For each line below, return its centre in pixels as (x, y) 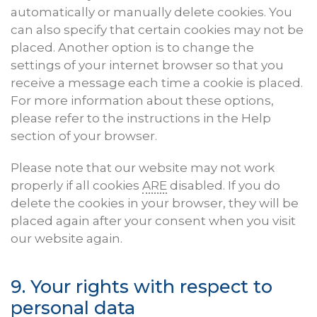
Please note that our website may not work (143, 168)
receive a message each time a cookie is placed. (157, 83)
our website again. (67, 239)
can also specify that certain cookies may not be (157, 30)
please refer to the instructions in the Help (141, 119)
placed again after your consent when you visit (153, 221)
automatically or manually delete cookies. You (151, 12)
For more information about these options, (142, 101)
